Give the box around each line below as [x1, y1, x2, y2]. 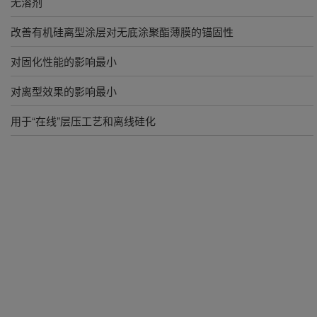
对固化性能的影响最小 [11, 54, 117, 69]
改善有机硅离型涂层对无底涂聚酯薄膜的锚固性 [11, 24, 234, 39]
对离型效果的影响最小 [11, 83, 117, 98]
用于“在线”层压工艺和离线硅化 [11, 113, 156, 128]
